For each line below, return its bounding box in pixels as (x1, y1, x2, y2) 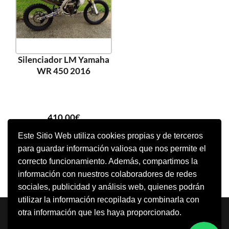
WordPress (140, 203, 178, 212)
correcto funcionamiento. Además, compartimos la (18, 157, 198, 166)
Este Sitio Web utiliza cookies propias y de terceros (18, 131, 203, 140)
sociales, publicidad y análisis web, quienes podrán (18, 182, 204, 191)
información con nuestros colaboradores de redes (18, 170, 197, 178)
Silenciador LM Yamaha (18, 54, 109, 65)
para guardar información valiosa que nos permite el (18, 144, 206, 153)
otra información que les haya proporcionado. (18, 208, 181, 217)
